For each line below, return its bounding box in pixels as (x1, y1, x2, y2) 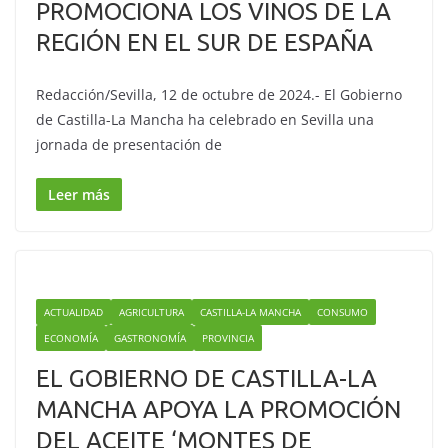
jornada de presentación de (36, 135, 222, 154)
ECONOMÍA (44, 331, 98, 345)
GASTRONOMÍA (114, 331, 186, 345)
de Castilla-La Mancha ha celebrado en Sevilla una (36, 110, 374, 129)
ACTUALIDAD (44, 305, 103, 319)
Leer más (48, 185, 110, 204)
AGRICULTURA (119, 305, 184, 319)
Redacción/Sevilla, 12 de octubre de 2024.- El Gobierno (36, 85, 402, 104)
